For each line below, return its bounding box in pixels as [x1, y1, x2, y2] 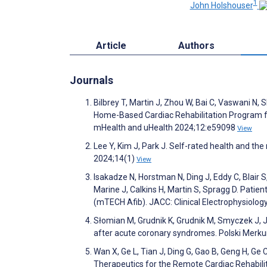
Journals [70, 73, 113, 86]
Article [95, 39, 126, 51]
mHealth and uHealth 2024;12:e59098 [94, 122, 237, 132]
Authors [178, 39, 215, 51]
